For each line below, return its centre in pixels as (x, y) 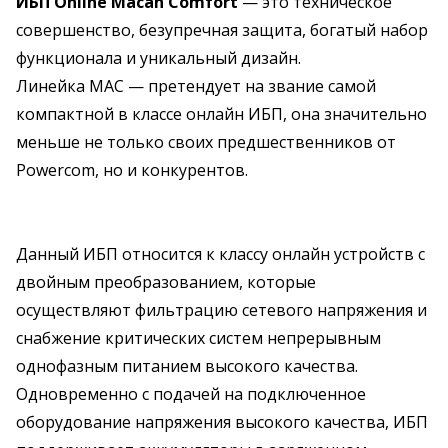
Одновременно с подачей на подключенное (191, 394)
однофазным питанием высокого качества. (187, 366)
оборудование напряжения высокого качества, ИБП (222, 422)
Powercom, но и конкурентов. (132, 170)
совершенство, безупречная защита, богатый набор (222, 30)
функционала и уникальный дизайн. (158, 58)
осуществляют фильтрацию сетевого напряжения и (221, 310)
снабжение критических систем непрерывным (198, 338)
